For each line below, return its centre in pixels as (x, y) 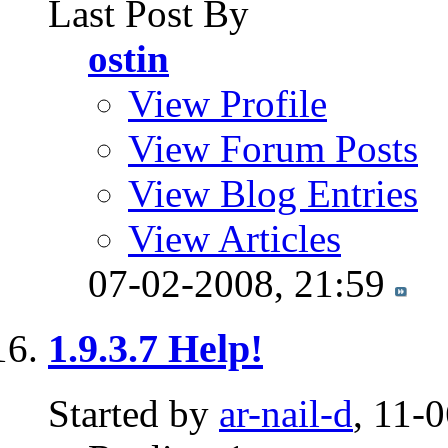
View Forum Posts (273, 149)
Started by (133, 413)
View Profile (227, 104)
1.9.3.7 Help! (155, 348)
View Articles (234, 239)
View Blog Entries (273, 194)
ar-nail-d (286, 413)
